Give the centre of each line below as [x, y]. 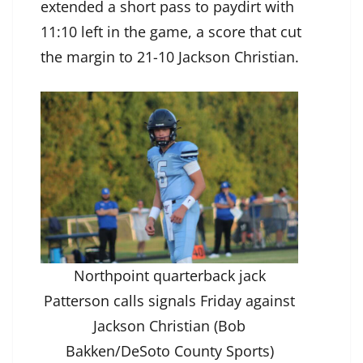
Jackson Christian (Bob [169, 325]
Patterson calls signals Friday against [169, 300]
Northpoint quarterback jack [169, 275]
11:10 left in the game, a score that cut [171, 31]
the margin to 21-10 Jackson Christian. [174, 56]
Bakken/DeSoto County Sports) [169, 350]
